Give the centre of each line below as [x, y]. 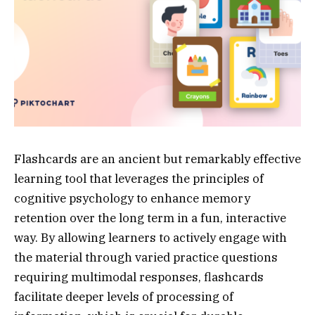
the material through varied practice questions [146, 257]
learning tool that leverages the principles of [139, 178]
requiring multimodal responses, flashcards [139, 277]
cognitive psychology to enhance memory [132, 198]
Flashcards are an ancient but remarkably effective [157, 159]
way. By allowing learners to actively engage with [150, 237]
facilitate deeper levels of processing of [124, 296]
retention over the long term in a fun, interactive [150, 218]
